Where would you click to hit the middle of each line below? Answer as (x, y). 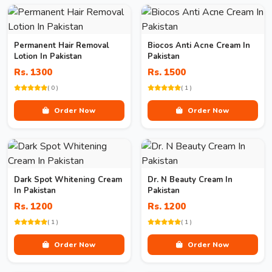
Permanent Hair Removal (62, 46)
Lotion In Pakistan (48, 56)
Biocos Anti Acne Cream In (199, 46)
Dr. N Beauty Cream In (190, 180)
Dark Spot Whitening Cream (68, 180)
